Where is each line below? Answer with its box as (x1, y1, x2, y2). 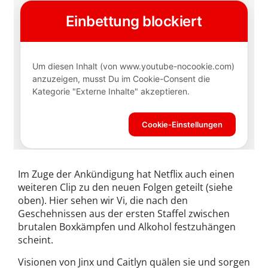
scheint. (18, 233, 53, 247)
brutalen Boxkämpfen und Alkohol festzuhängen (18, 220, 236, 234)
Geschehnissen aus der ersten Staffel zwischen (18, 207, 230, 221)
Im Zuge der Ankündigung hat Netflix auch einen (18, 167, 234, 181)
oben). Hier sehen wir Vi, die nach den (18, 194, 188, 208)
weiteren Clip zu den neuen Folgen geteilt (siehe (18, 181, 233, 194)
